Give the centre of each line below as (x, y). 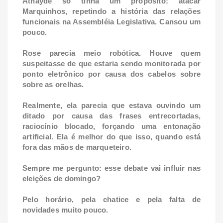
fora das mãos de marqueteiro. (78, 147)
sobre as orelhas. (54, 85)
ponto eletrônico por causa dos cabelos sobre (111, 74)
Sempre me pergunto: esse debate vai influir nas (111, 168)
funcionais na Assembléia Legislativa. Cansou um (111, 22)
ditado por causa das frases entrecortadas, (111, 116)
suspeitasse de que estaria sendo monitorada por (111, 64)
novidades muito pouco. (65, 210)
